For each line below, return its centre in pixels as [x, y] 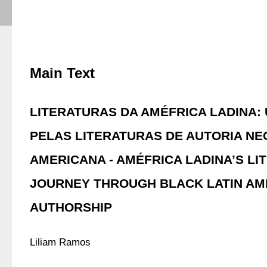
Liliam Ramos [62, 242]
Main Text [62, 73]
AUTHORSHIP [71, 207]
